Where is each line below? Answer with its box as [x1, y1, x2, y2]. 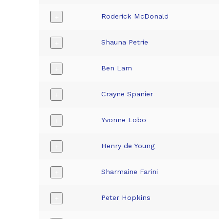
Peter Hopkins [101, 194, 151, 202]
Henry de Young [101, 142, 155, 150]
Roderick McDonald [101, 12, 169, 21]
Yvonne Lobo [101, 116, 147, 124]
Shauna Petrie [101, 38, 149, 46]
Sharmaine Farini [101, 168, 158, 176]
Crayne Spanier [101, 90, 153, 98]
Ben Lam [101, 64, 132, 72]
